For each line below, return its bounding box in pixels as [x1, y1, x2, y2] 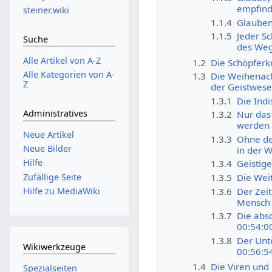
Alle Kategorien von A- [22, 68, 115, 80]
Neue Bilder [22, 143, 72, 155]
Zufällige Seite [22, 171, 81, 183]
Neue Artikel [22, 129, 74, 141]
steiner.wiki [22, 4, 69, 16]
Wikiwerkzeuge [22, 240, 86, 253]
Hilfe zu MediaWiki [22, 185, 100, 197]
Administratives [22, 107, 87, 120]
